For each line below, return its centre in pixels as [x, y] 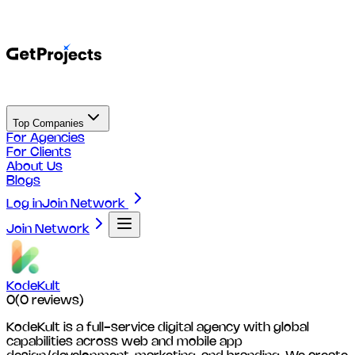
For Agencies [46, 138]
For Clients [39, 153]
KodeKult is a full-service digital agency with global [158, 328]
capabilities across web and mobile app [124, 342]
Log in [24, 204]
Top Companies [58, 123]
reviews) [56, 301]
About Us [34, 167]
